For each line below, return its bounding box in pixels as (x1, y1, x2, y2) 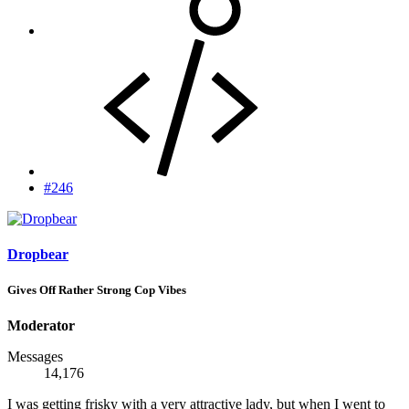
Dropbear (7, 246, 68, 262)
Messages (7, 349, 63, 365)
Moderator (7, 318, 75, 334)
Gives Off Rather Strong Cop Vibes (7, 282, 186, 297)
